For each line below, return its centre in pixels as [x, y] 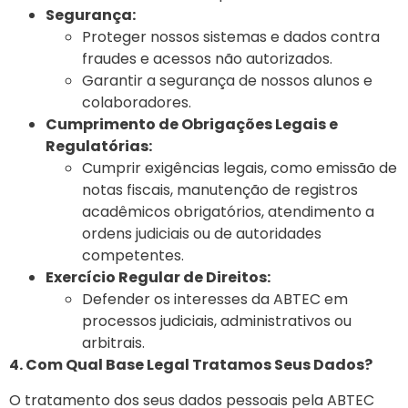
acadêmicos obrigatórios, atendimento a [228, 212]
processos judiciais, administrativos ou [217, 321]
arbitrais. [113, 343]
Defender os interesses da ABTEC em [215, 300]
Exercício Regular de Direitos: [158, 278]
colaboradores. [137, 103]
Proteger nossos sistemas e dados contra [231, 37]
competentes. [133, 256]
